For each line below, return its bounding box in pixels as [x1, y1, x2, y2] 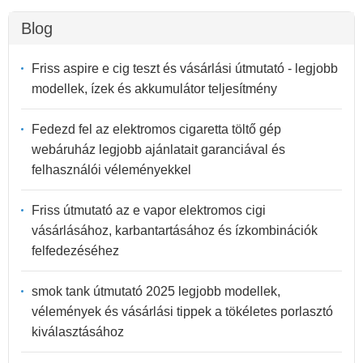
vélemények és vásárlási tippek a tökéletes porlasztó [32, 304, 333, 318]
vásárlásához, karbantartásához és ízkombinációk [32, 223, 318, 237]
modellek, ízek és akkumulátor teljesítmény [32, 81, 277, 96]
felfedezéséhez [32, 243, 119, 258]
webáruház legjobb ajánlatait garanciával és [32, 142, 285, 156]
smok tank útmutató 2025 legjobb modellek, [32, 284, 280, 298]
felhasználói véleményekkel [32, 162, 191, 177]
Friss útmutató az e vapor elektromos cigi [32, 203, 266, 217]
